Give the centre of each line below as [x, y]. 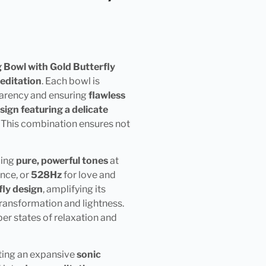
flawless [107, 95]
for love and [88, 175]
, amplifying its [74, 189]
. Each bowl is [70, 81]
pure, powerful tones [62, 160]
